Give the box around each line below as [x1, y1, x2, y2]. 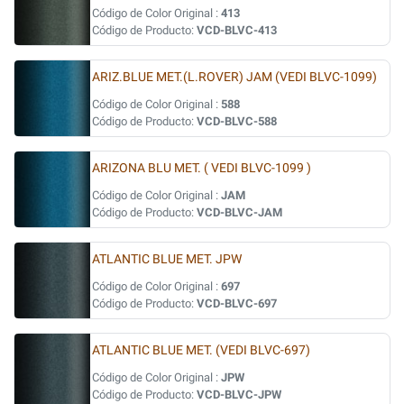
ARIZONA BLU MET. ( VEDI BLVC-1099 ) [92, 161, 311, 176]
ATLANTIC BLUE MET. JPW [92, 252, 242, 267]
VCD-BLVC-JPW [197, 388, 281, 401]
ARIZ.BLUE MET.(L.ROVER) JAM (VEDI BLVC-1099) [92, 69, 377, 85]
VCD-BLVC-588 [197, 115, 277, 128]
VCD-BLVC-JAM [197, 206, 282, 219]
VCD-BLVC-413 [197, 23, 277, 37]
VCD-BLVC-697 [197, 297, 277, 310]
